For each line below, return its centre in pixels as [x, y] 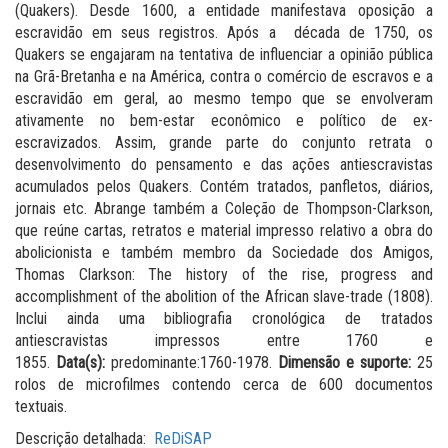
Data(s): [83, 362]
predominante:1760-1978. [194, 362]
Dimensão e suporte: [344, 362]
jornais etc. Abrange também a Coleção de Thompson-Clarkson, [224, 208]
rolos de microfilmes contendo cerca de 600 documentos [224, 384]
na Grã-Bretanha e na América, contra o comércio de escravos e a [224, 76]
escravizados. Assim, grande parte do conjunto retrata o [224, 142]
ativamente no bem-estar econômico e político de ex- [224, 120]
